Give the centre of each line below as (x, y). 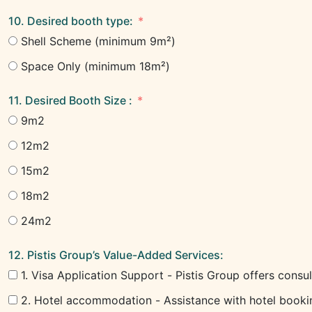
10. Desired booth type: (71, 21)
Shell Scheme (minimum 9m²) (98, 41)
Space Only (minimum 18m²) (95, 66)
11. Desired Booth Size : (79, 100)
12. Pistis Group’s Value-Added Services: (116, 255)
